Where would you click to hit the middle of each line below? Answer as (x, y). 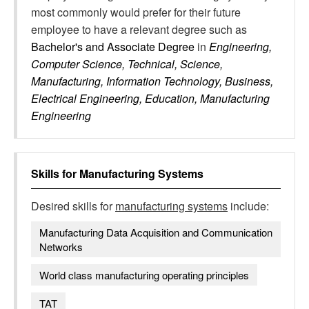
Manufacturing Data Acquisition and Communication (156, 232)
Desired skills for (73, 206)
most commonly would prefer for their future (136, 12)
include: (248, 206)
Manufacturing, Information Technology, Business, (152, 81)
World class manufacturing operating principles (144, 275)
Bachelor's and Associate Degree (114, 47)
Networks (61, 247)
